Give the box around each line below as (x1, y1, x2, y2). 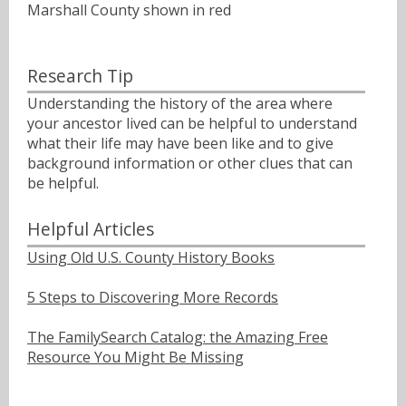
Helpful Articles (27, 217, 154, 242)
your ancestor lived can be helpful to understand (27, 113, 357, 134)
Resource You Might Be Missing (27, 347, 244, 368)
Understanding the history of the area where (27, 93, 333, 114)
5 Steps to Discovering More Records (27, 287, 278, 308)
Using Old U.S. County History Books (27, 247, 275, 268)
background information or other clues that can (27, 153, 353, 174)
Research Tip (27, 63, 133, 88)
